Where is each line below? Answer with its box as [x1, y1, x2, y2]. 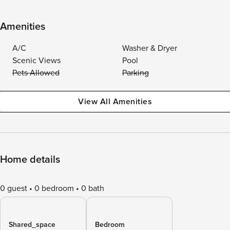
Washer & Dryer [122, 43, 177, 53]
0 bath [81, 183, 104, 194]
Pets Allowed [12, 68, 60, 78]
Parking [122, 68, 149, 78]
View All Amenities [78, 97, 152, 107]
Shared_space [9, 220, 55, 229]
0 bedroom [34, 183, 74, 194]
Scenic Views [12, 55, 61, 66]
